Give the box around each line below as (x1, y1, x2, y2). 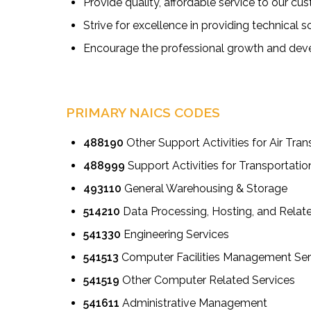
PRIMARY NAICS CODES (65, 104, 220, 120)
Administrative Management (119, 296, 267, 310)
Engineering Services (120, 227, 229, 241)
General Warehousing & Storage (121, 181, 287, 195)
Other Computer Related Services (121, 273, 295, 287)
